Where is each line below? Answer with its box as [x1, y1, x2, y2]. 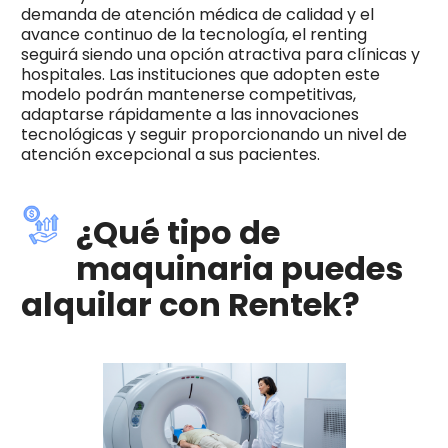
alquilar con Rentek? [20, 282, 360, 328]
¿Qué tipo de [75, 210, 280, 256]
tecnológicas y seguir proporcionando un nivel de [20, 123, 407, 147]
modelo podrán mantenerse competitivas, [20, 83, 356, 107]
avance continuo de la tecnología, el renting [20, 23, 367, 47]
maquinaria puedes [75, 246, 403, 292]
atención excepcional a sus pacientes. [20, 143, 320, 167]
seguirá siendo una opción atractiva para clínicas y [20, 43, 420, 67]
